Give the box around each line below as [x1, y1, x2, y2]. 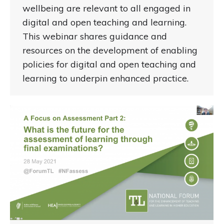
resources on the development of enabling [22, 44, 197, 56]
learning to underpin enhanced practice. [22, 72, 188, 84]
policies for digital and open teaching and [22, 58, 196, 70]
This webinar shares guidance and [22, 30, 167, 42]
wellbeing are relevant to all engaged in [22, 2, 190, 14]
